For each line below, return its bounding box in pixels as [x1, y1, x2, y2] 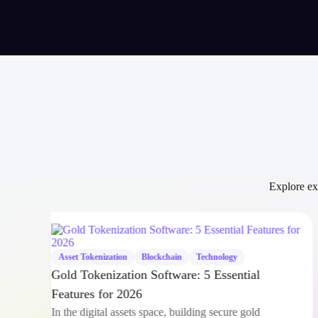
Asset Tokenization [70, 265, 138, 275]
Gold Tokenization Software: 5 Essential [62, 280, 271, 295]
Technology [207, 265, 248, 275]
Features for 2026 [62, 300, 153, 314]
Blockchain [153, 265, 193, 275]
